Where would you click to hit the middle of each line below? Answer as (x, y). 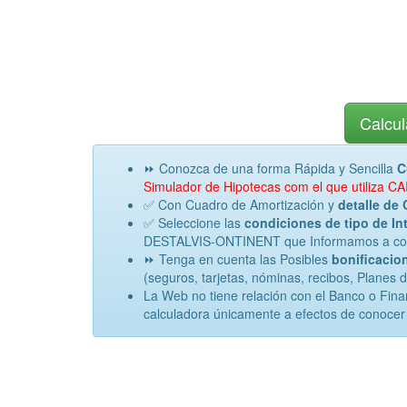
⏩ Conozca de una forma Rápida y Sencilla (270, 168)
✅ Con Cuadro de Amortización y (241, 204)
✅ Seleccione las (194, 223)
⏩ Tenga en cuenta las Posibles (236, 259)
